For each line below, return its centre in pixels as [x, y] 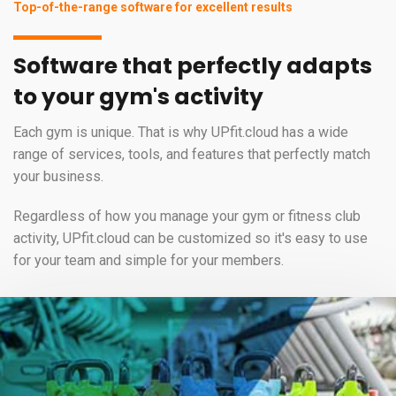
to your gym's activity [138, 97]
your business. [58, 177]
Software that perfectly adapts [193, 66]
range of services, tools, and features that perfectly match [192, 155]
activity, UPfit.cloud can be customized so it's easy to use [190, 239]
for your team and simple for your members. [148, 261]
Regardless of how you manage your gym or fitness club [187, 217]
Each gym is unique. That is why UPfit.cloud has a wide [181, 133]
